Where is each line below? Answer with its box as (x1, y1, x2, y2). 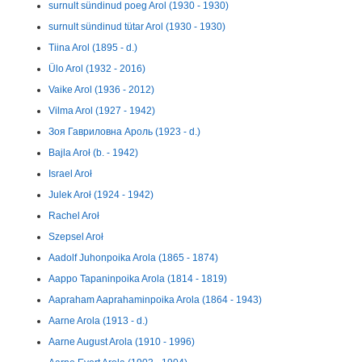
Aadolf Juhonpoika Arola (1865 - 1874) (48, 252, 218, 263)
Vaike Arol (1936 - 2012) (48, 84, 154, 95)
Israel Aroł (48, 168, 92, 179)
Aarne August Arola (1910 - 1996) (48, 336, 195, 347)
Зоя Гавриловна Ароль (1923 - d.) (48, 126, 200, 137)
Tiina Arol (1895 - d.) (48, 42, 137, 53)
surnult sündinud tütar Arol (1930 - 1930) (48, 21, 225, 32)
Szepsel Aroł (48, 231, 103, 242)
